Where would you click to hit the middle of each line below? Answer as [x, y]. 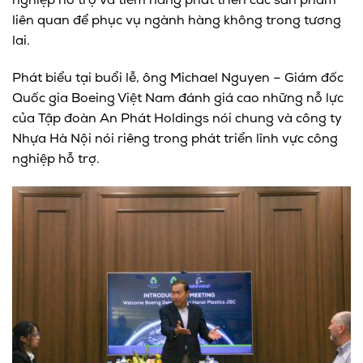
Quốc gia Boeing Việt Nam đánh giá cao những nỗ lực [178, 98]
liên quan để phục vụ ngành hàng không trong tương [177, 21]
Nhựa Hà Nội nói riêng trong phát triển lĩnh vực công [175, 139]
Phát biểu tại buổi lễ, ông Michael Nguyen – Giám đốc [178, 78]
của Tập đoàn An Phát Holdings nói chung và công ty [177, 119]
